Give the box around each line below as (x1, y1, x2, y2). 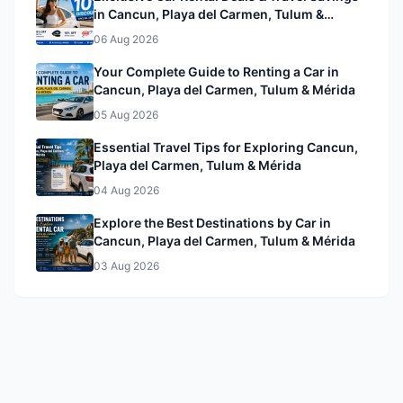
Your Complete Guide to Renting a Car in (94, 64, 339, 79)
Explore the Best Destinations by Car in (94, 215, 331, 230)
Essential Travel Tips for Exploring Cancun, (94, 139, 358, 155)
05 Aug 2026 (94, 108, 158, 121)
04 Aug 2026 (94, 184, 159, 197)
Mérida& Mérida (94, 24, 191, 40)
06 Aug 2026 (94, 32, 158, 46)
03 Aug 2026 (94, 259, 159, 273)
